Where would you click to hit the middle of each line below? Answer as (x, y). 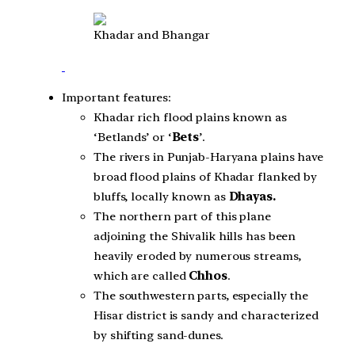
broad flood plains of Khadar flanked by (206, 177)
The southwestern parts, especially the (201, 296)
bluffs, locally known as (161, 197)
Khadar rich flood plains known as (190, 118)
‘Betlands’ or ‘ (133, 137)
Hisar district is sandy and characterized (206, 316)
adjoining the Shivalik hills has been (195, 237)
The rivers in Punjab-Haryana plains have (208, 157)
